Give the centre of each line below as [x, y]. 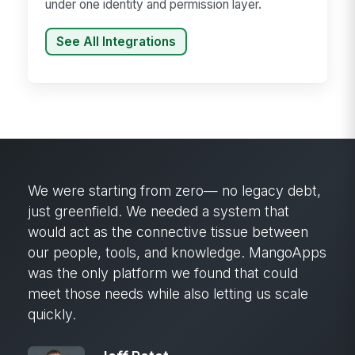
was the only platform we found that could [163, 273]
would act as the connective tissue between [168, 232]
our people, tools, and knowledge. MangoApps [177, 253]
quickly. [52, 315]
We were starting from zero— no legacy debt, [175, 191]
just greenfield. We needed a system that [159, 212]
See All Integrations [116, 41]
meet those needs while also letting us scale [168, 294]
